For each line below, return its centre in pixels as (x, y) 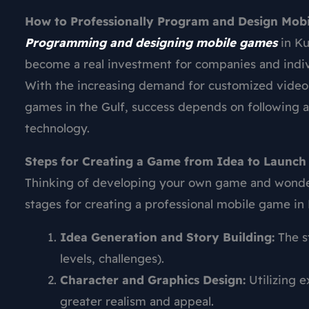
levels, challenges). (112, 259)
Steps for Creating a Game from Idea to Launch (166, 161)
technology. (57, 128)
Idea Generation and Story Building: (167, 237)
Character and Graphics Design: (153, 280)
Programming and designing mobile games (151, 43)
